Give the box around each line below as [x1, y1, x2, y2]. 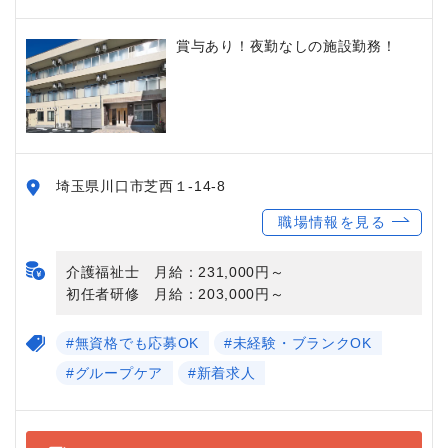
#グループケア [66, 364, 163, 381]
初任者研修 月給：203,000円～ [66, 285, 285, 302]
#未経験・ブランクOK [224, 334, 372, 351]
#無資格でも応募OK [66, 334, 199, 351]
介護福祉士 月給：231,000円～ [66, 263, 285, 280]
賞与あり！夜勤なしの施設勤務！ [176, 37, 397, 54]
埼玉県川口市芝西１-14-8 [56, 177, 226, 194]
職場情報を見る [278, 213, 386, 230]
